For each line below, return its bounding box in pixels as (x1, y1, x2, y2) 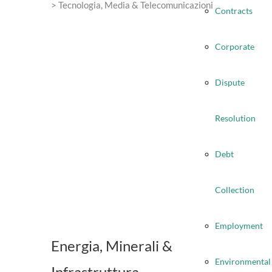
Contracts (215, 5, 253, 16)
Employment (215, 220, 263, 231)
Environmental (215, 256, 271, 267)
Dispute (215, 77, 245, 87)
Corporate (215, 41, 254, 52)
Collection (215, 185, 254, 195)
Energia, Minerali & (51, 237, 172, 254)
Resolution (215, 113, 256, 123)
